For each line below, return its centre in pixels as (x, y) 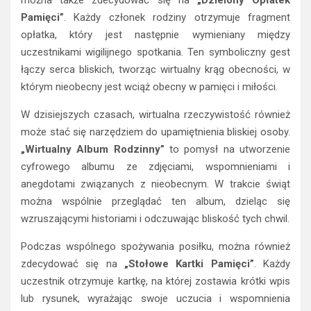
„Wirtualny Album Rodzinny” (93, 149)
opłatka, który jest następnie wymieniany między (155, 34)
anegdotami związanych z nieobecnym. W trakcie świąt (155, 184)
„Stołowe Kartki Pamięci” (189, 263)
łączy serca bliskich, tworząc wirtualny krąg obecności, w (155, 69)
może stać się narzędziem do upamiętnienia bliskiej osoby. (155, 132)
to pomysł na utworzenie (227, 149)
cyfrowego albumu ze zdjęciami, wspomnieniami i (155, 166)
